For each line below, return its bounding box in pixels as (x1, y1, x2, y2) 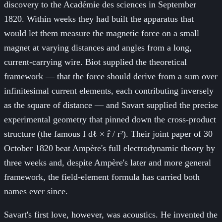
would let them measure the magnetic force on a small (4, 28, 199, 38)
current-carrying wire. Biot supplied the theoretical (4, 56, 187, 67)
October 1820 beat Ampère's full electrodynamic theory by (4, 143, 215, 153)
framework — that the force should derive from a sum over (4, 71, 218, 81)
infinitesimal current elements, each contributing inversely (4, 85, 214, 96)
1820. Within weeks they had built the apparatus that (4, 13, 194, 24)
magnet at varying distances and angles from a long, (4, 42, 192, 53)
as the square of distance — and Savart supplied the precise (4, 100, 218, 110)
